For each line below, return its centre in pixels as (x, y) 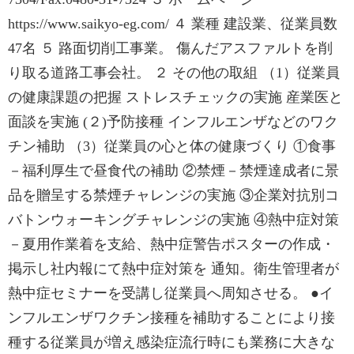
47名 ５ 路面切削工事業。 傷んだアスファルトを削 (170, 48)
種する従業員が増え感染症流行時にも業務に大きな (171, 342)
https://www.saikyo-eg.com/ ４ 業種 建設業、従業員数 (173, 24)
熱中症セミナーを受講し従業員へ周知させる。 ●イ (171, 293)
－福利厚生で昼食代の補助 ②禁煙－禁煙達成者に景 (173, 171)
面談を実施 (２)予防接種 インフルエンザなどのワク (173, 122)
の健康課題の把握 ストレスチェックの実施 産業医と (175, 97)
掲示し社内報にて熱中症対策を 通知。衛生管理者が (173, 269)
